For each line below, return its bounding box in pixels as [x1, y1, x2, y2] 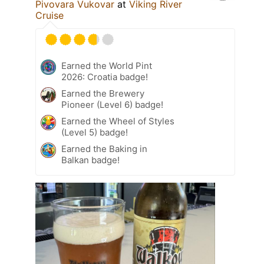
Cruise [35, 9, 64, 21]
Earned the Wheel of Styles [61, 115, 174, 127]
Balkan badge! [61, 154, 120, 166]
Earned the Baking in [61, 143, 147, 154]
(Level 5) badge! [61, 126, 128, 138]
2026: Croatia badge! [61, 71, 148, 82]
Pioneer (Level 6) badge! [61, 98, 163, 110]
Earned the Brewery [61, 87, 144, 99]
